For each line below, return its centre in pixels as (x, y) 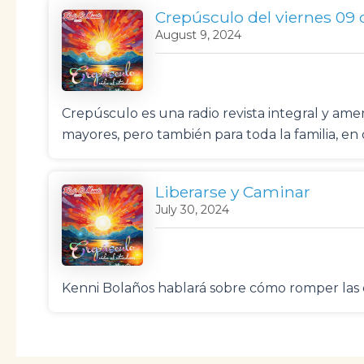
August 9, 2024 (198, 35)
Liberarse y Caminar (233, 191)
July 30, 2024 (192, 209)
